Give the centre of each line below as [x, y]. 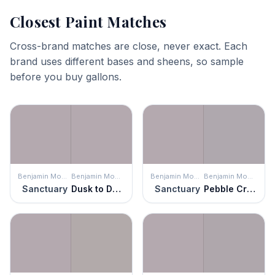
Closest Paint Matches [88, 21]
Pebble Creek [251, 189]
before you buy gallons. [66, 77]
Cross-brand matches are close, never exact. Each [129, 46]
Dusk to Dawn [117, 189]
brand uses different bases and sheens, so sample [127, 61]
